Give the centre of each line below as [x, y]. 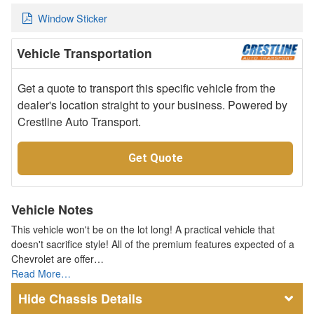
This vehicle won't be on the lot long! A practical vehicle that [143, 229]
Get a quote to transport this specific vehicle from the [146, 88]
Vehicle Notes [52, 209]
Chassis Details [96, 298]
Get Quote [155, 158]
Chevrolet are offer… [57, 258]
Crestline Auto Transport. [79, 121]
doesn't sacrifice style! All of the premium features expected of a [153, 244]
